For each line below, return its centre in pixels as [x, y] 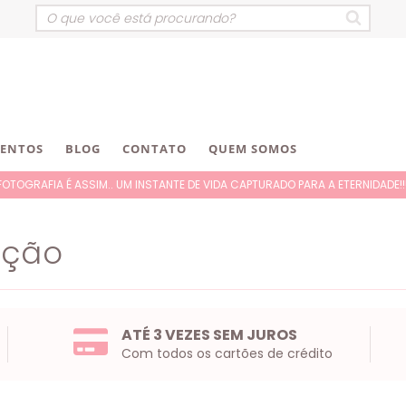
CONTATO [155, 149]
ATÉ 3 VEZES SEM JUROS [209, 335]
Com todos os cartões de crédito [227, 354]
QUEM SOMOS [253, 149]
